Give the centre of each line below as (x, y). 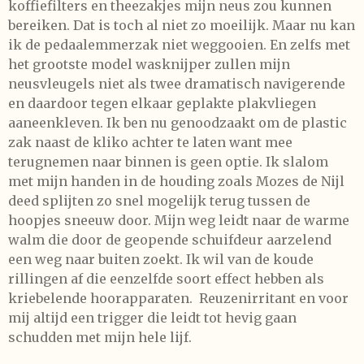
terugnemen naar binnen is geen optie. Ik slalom (168, 162)
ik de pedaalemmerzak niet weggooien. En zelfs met (179, 45)
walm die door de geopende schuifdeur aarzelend (170, 240)
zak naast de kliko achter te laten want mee (150, 142)
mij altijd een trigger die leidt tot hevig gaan (152, 318)
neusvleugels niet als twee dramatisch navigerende (177, 84)
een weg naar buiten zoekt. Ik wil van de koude (161, 259)
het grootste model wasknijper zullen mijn (149, 64)
